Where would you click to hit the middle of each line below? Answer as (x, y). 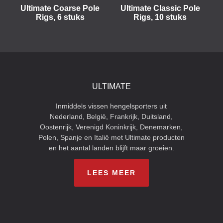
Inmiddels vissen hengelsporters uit (111, 106)
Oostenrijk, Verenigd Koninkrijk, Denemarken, (111, 127)
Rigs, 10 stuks (160, 17)
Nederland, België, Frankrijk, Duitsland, (111, 116)
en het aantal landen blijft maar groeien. (111, 148)
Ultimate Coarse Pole (60, 8)
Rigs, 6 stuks (60, 17)
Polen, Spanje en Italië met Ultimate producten (111, 137)
